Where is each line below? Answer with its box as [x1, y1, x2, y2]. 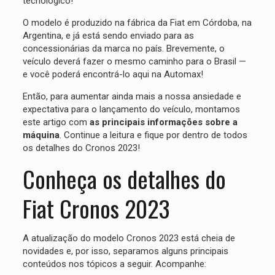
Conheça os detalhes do [22, 161, 226, 196]
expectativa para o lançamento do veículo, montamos [22, 103, 240, 115]
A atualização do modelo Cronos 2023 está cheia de [22, 232, 235, 244]
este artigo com [22, 116, 87, 128]
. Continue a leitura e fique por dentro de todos [59, 129, 247, 141]
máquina [22, 129, 60, 141]
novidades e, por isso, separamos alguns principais [22, 245, 228, 257]
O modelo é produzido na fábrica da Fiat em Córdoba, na [22, 17, 252, 28]
